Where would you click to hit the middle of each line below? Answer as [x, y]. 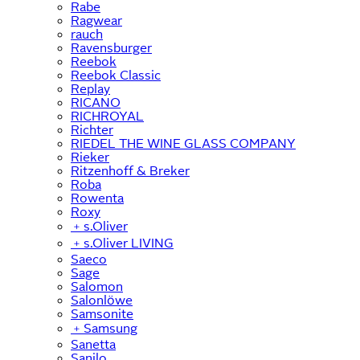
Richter [92, 129]
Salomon [97, 286]
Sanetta [93, 344]
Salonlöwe [102, 300]
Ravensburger [111, 47]
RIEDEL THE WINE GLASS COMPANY [183, 143]
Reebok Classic [116, 75]
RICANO [96, 102]
